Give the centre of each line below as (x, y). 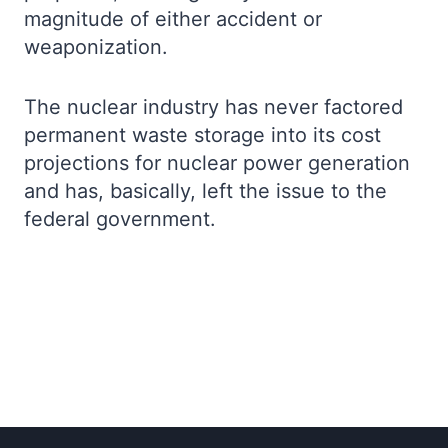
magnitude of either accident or (173, 19)
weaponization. (99, 47)
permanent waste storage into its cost (202, 135)
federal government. (120, 219)
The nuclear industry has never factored (213, 107)
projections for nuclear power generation (217, 163)
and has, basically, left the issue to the (205, 191)
